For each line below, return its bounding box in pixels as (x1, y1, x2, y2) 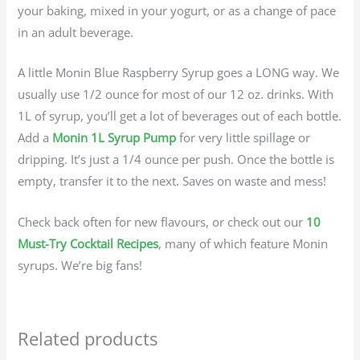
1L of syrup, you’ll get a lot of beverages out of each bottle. (18, 108, 342, 125)
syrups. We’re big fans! (18, 256, 143, 273)
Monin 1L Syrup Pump (52, 129, 177, 146)
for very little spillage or (176, 129, 311, 146)
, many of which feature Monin (158, 235, 329, 252)
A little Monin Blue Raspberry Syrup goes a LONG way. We (18, 64, 340, 81)
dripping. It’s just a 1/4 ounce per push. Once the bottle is (18, 151, 335, 168)
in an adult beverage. (18, 23, 134, 40)
